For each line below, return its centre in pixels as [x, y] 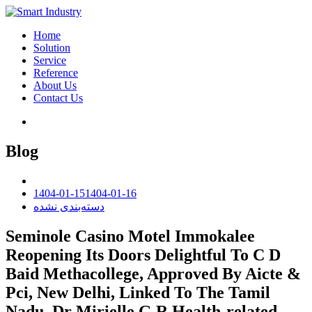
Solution [52, 48]
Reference [56, 73]
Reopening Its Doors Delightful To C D [143, 255]
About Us [55, 85]
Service [50, 60]
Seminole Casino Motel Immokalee [130, 236]
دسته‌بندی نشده [69, 206]
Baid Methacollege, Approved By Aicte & [153, 273]
